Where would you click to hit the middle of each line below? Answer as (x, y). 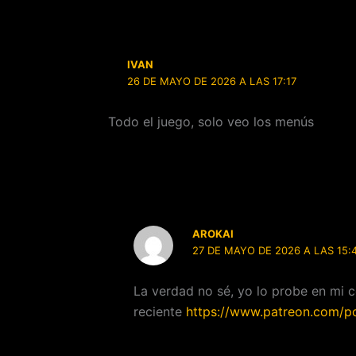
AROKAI (213, 233)
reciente (160, 312)
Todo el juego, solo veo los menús (211, 121)
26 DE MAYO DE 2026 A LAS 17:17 (212, 81)
